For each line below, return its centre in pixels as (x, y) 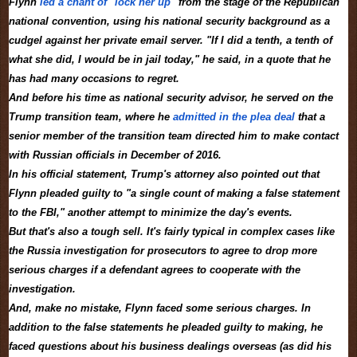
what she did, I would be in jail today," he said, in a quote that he (170, 60)
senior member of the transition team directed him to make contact (174, 136)
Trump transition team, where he (91, 117)
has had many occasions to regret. (94, 79)
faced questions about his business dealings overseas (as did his (170, 347)
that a (310, 117)
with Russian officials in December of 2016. (115, 155)
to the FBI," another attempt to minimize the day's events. (151, 213)
